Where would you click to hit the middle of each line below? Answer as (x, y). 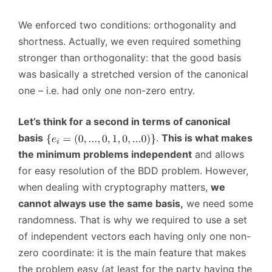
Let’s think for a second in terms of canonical (124, 122)
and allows (218, 155)
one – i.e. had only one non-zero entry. (107, 91)
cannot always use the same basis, (101, 204)
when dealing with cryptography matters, (114, 187)
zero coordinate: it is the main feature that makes (132, 253)
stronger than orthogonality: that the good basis (130, 58)
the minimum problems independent (105, 155)
